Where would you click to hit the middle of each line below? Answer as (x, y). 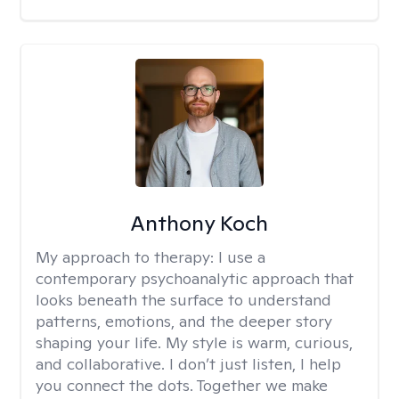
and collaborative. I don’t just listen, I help (188, 364)
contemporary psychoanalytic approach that (195, 278)
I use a (242, 257)
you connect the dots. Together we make (182, 385)
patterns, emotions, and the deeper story (184, 321)
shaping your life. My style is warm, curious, (194, 342)
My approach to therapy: (127, 257)
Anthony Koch (199, 223)
